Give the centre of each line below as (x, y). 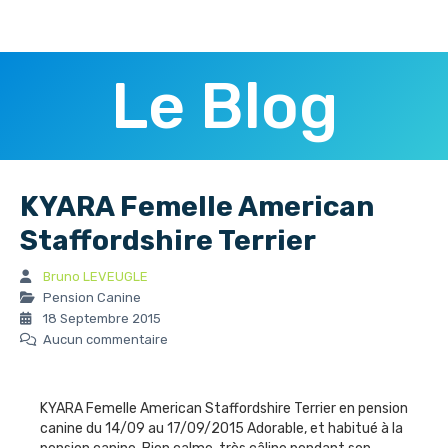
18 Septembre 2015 (100, 318)
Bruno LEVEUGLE (95, 276)
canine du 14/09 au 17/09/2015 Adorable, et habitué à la (221, 428)
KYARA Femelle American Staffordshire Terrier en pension (224, 408)
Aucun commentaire (104, 339)
